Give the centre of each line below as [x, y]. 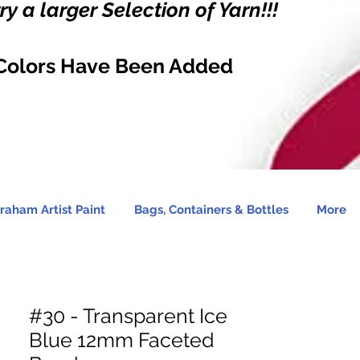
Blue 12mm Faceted [122, 340]
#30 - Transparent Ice [128, 316]
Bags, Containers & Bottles [211, 210]
